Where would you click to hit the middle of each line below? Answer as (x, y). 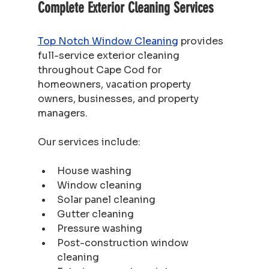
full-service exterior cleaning (110, 55)
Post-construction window (124, 243)
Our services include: (89, 142)
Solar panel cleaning (106, 199)
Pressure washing (99, 228)
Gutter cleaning (95, 214)
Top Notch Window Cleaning (108, 41)
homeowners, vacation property (115, 84)
